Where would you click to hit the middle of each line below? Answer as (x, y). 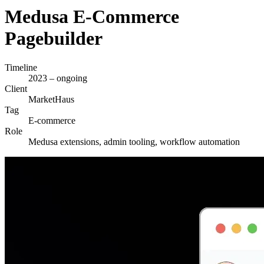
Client (16, 88)
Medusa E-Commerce (92, 17)
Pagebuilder (54, 39)
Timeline (21, 67)
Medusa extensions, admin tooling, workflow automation (134, 141)
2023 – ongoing (58, 78)
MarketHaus (51, 99)
